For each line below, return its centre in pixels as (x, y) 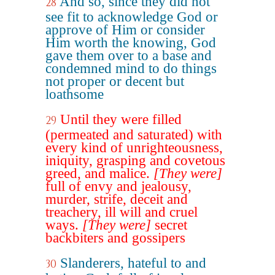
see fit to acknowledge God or (132, 17)
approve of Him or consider (125, 30)
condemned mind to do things (131, 68)
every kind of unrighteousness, (134, 148)
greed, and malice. (99, 173)
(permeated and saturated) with (134, 135)
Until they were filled (121, 119)
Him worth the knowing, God (131, 43)
